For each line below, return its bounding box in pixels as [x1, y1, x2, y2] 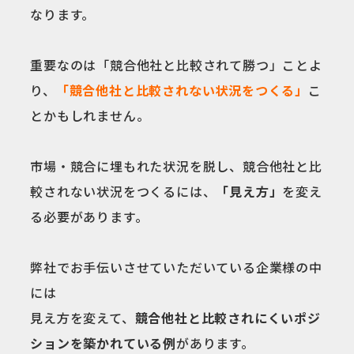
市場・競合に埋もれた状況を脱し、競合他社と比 [30, 156, 322, 175]
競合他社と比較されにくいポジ [134, 307, 321, 327]
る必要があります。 [30, 206, 149, 226]
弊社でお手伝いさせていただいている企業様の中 [30, 257, 322, 277]
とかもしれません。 [30, 105, 150, 125]
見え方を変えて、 [30, 307, 135, 327]
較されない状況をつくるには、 [30, 181, 217, 201]
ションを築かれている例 [30, 333, 176, 352]
